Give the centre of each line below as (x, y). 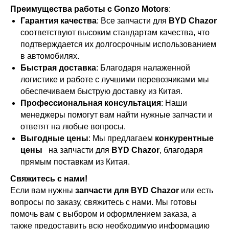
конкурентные (184, 139)
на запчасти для (78, 150)
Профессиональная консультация (91, 103)
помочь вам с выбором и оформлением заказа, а (103, 214)
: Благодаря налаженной (143, 68)
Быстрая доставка (58, 68)
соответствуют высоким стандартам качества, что (115, 33)
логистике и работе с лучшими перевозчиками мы (115, 80)
